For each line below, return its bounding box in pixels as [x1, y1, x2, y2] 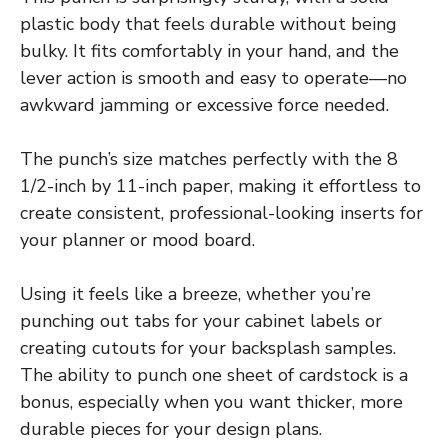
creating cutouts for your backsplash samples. [20, 335, 396, 360]
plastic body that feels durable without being [20, 11, 397, 36]
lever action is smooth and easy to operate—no [20, 65, 407, 90]
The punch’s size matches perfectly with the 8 [20, 146, 398, 171]
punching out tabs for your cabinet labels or [20, 308, 382, 333]
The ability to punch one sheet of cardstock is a [20, 362, 408, 387]
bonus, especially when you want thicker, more [20, 389, 403, 414]
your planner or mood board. [20, 227, 255, 252]
